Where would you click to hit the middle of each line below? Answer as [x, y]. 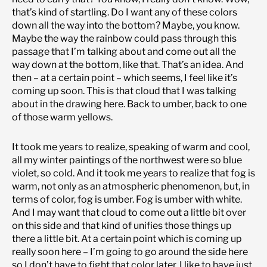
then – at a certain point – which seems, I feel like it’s [125, 77]
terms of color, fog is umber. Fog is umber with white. [127, 199]
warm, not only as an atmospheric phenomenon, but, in [131, 186]
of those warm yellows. [62, 117]
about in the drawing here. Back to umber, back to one [129, 104]
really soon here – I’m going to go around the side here [130, 252]
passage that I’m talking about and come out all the [124, 51]
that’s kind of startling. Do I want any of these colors [125, 12]
